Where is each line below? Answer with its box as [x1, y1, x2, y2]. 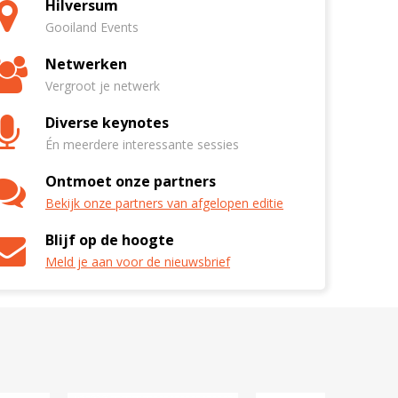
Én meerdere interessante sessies [45, 136, 239, 153]
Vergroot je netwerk [45, 77, 160, 94]
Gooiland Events [45, 19, 139, 36]
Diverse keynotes [45, 113, 169, 132]
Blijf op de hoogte [45, 230, 174, 250]
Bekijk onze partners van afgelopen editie [45, 195, 283, 211]
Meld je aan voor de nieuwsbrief [45, 253, 230, 270]
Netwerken [45, 54, 127, 74]
